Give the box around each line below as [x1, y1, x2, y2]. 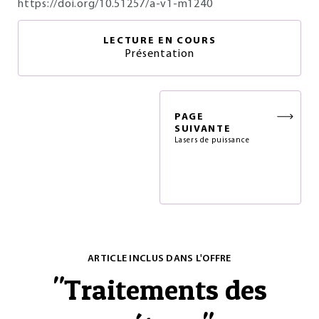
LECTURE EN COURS [103, 36, 216, 46]
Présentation [125, 48, 194, 60]
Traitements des [63, 272, 267, 307]
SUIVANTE [174, 124, 231, 135]
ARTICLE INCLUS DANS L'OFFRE [88, 253, 231, 264]
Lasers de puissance [174, 137, 251, 145]
